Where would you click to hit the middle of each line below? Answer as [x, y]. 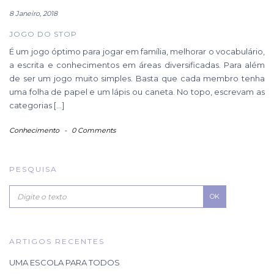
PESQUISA [33, 169]
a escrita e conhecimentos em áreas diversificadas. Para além [137, 65]
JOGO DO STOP [43, 34]
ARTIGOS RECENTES [57, 241]
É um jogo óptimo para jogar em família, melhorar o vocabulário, [137, 51]
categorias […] [37, 105]
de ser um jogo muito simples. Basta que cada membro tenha [137, 78]
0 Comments [94, 130]
